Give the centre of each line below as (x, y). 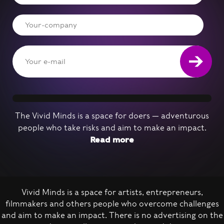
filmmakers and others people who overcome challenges (112, 204)
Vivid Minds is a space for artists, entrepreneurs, (112, 192)
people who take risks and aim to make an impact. (112, 128)
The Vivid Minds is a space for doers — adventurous (112, 116)
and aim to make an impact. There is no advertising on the (112, 215)
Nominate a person (59, 204)
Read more (112, 140)
